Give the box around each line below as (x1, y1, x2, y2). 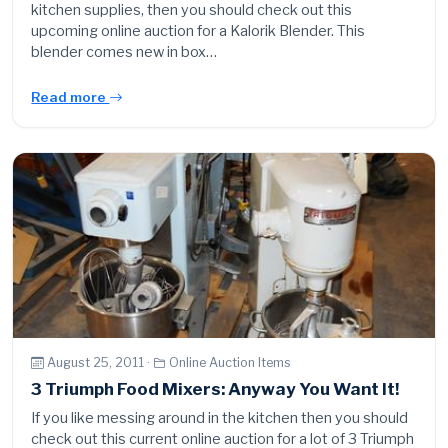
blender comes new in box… (31, 43, 218, 62)
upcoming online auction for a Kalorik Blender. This (31, 22, 366, 41)
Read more (31, 89, 110, 106)
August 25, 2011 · (47, 355, 154, 371)
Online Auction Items (169, 355, 292, 371)
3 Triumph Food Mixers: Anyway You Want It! (31, 378, 400, 399)
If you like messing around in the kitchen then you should (31, 408, 409, 427)
